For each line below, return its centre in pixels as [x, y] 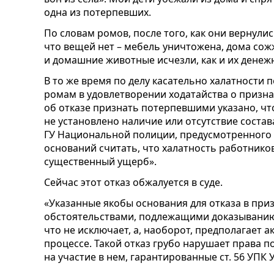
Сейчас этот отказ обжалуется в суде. [133, 182]
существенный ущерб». [100, 161]
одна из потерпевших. [98, 12]
